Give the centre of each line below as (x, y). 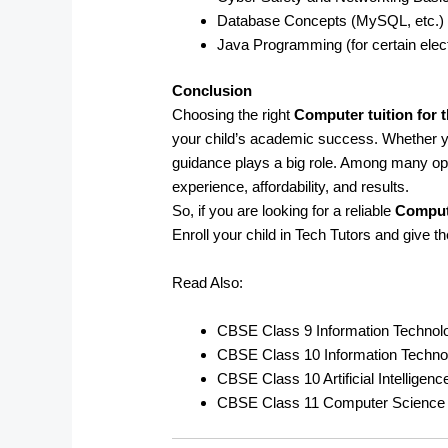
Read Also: (208, 283)
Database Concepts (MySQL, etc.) (331, 20)
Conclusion (212, 91)
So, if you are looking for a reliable (284, 211)
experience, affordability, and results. (291, 187)
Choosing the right (233, 115)
